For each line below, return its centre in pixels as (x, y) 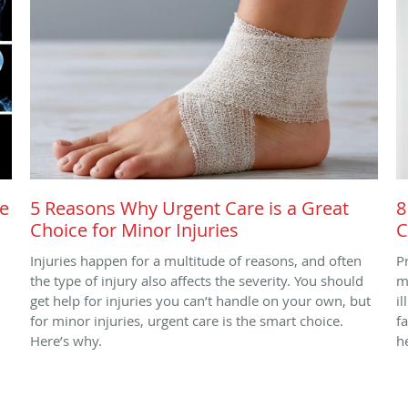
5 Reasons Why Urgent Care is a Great (189, 208)
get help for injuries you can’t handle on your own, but (200, 300)
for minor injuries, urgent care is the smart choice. (187, 320)
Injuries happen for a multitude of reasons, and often (196, 260)
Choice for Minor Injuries (134, 229)
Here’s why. (66, 340)
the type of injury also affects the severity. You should (197, 280)
